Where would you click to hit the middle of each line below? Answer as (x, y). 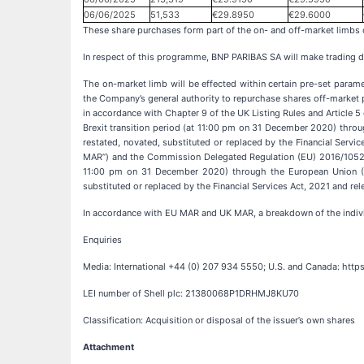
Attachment (108, 347)
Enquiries (102, 239)
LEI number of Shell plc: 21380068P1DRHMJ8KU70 (191, 293)
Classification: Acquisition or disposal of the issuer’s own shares (219, 320)
